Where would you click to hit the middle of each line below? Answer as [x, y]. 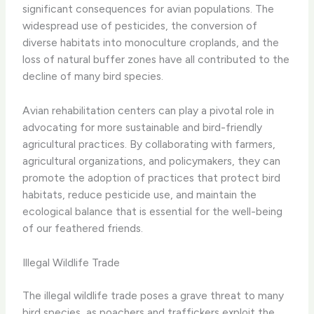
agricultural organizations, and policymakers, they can [152, 161]
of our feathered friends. [83, 228]
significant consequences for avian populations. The [149, 9]
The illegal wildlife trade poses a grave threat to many [153, 296]
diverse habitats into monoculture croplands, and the [151, 43]
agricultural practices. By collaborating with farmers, [149, 144]
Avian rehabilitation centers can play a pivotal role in [149, 111]
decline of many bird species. [93, 76]
